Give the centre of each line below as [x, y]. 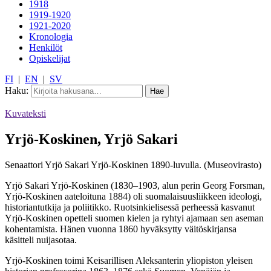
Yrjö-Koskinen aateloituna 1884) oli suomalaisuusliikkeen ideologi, [133, 196]
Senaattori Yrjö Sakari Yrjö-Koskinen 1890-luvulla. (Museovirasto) [133, 165]
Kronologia [51, 36]
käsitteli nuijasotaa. [41, 240]
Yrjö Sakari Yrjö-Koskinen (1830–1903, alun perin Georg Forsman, [135, 185]
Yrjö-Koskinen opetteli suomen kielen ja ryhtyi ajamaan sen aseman [134, 218]
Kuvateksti [25, 113]
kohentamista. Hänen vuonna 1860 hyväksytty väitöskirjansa [121, 229]
